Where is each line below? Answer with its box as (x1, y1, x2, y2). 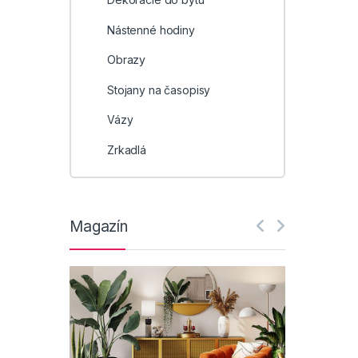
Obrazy (106, 53, 146, 67)
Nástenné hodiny (106, 22, 195, 37)
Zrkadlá (106, 143, 146, 157)
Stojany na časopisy (106, 82, 211, 97)
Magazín (70, 217, 129, 237)
